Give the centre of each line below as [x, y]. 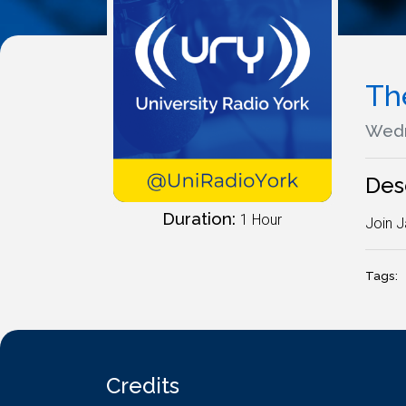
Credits [143, 386]
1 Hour [261, 219]
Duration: [202, 218]
